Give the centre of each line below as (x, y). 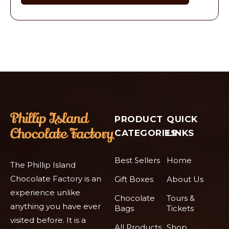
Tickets (180, 209)
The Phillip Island (43, 165)
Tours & (181, 198)
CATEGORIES (145, 133)
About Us (185, 179)
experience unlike (45, 193)
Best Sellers (137, 161)
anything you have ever (55, 207)
